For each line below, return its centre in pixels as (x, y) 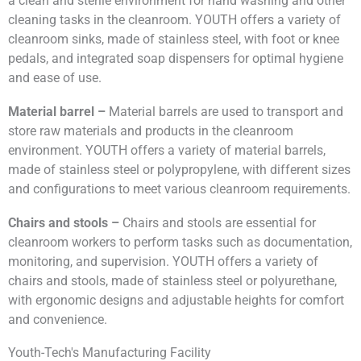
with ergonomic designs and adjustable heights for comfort (176, 301)
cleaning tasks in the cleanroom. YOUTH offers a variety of (174, 20)
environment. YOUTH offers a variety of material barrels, (167, 151)
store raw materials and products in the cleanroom (151, 131)
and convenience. (58, 320)
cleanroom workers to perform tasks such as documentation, (180, 243)
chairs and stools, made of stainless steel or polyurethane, (172, 281)
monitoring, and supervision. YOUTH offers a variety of (163, 262)
